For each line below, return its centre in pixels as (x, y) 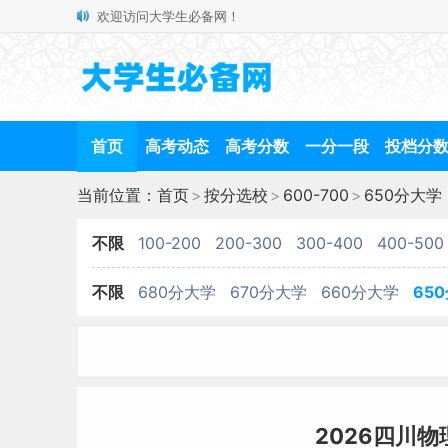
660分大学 (360, 292)
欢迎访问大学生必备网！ (168, 16)
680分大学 (177, 292)
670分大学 (268, 292)
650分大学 (403, 195)
